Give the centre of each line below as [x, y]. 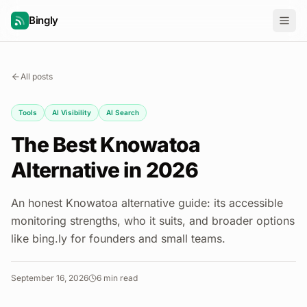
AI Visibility [72, 112]
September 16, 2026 [50, 278]
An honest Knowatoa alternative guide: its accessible [147, 203]
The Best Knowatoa [106, 145]
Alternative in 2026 [105, 170]
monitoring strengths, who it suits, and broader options [153, 221]
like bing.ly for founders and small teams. [118, 238]
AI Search [123, 112]
